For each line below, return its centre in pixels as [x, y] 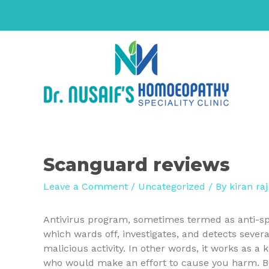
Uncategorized [172, 186]
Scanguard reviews [137, 165]
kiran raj [249, 186]
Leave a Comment [86, 186]
